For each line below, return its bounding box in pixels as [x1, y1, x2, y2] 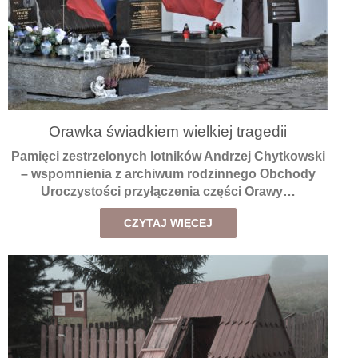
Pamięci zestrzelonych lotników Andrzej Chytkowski [10, 149, 325, 164]
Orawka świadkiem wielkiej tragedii [49, 122, 287, 140]
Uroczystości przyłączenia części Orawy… [40, 185, 296, 199]
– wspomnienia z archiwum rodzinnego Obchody [20, 167, 316, 181]
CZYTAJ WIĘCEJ [123, 217, 213, 230]
